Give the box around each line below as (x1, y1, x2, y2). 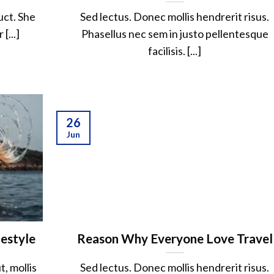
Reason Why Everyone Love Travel (76, 231, 273, 246)
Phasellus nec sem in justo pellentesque (81, 27, 268, 41)
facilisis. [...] (148, 44, 202, 58)
